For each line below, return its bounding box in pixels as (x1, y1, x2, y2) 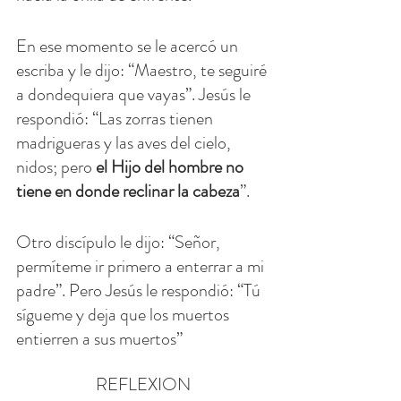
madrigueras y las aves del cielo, (16, 130, 235, 157)
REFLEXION (96, 371, 191, 398)
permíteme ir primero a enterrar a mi (16, 253, 268, 280)
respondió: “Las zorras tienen (16, 106, 217, 132)
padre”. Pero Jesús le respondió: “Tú (16, 277, 264, 304)
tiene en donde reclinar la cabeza (16, 178, 240, 205)
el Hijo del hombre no (96, 154, 247, 181)
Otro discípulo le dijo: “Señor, (16, 229, 224, 256)
